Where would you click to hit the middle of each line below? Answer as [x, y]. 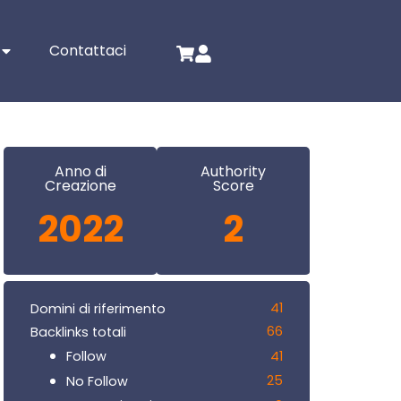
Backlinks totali [78, 332]
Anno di [80, 172]
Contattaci [88, 51]
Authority [233, 172]
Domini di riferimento [98, 308]
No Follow [97, 381]
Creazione [80, 186]
